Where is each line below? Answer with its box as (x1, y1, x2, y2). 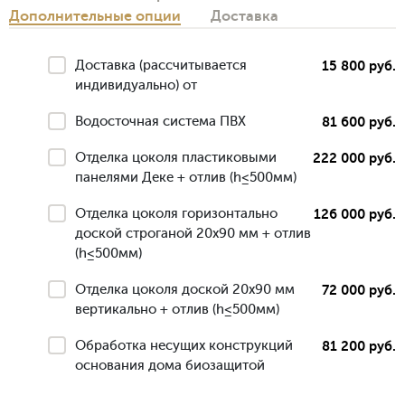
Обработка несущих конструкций (75, 338, 293, 354)
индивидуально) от (75, 78, 197, 94)
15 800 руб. (322, 58, 396, 75)
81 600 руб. (322, 114, 396, 131)
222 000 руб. (313, 150, 396, 167)
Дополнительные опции (9, 8, 181, 25)
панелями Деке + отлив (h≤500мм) (75, 170, 297, 186)
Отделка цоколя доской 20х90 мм (75, 282, 295, 298)
